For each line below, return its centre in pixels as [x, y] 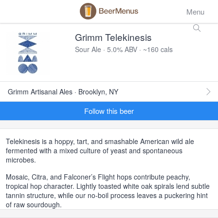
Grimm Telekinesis [113, 37]
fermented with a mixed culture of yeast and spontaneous [94, 150]
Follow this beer [109, 111]
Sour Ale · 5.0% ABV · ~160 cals [124, 49]
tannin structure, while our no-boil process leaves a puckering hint [107, 195]
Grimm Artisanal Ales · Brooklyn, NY [63, 91]
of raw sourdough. [34, 204]
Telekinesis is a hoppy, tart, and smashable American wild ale [100, 141]
